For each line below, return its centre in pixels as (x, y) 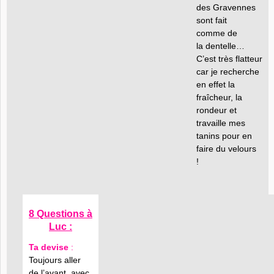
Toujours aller (55, 260)
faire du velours (226, 149)
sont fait (212, 20)
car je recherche (228, 72)
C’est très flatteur (229, 59)
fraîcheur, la (219, 97)
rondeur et (217, 110)
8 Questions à (61, 214)
